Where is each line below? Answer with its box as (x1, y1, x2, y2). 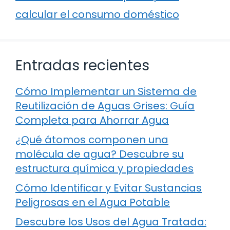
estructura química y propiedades (15, 161, 194, 176)
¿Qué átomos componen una (15, 132, 168, 147)
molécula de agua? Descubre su (15, 146, 184, 161)
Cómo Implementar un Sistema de (15, 84, 197, 99)
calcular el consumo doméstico (15, 7, 179, 22)
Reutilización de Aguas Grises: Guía (15, 98, 195, 113)
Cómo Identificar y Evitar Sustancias (15, 180, 202, 195)
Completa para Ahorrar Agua (15, 112, 169, 127)
